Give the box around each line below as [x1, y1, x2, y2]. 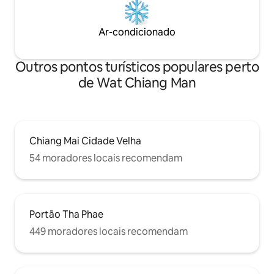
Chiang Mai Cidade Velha [29, 134, 141, 147]
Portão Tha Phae [29, 207, 103, 221]
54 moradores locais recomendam [29, 151, 182, 165]
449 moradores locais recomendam [29, 224, 188, 238]
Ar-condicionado [98, 25, 176, 39]
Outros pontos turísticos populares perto [15, 57, 259, 76]
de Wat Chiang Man [78, 73, 196, 92]
